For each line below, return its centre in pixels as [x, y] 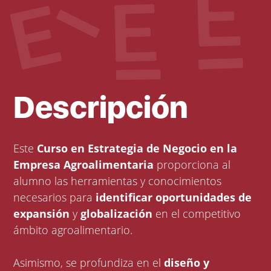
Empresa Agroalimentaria [84, 165]
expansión [42, 214]
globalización [117, 214]
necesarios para [55, 198]
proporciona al [192, 165]
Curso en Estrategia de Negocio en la [137, 149]
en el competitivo [197, 214]
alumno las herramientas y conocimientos [118, 181]
